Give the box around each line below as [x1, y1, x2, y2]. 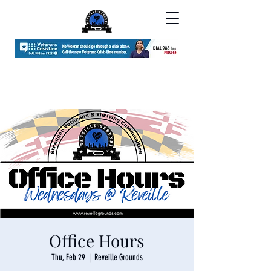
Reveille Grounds [94, 252, 143, 263]
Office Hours [49, 229, 145, 252]
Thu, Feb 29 [51, 252, 85, 263]
